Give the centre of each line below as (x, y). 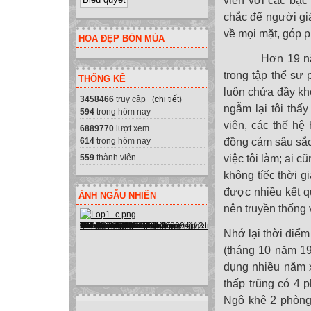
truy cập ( (134, 99)
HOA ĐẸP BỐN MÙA (121, 38)
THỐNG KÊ (102, 78)
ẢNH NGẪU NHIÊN (117, 195)
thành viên (115, 157)
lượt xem (132, 128)
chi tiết (167, 99)
